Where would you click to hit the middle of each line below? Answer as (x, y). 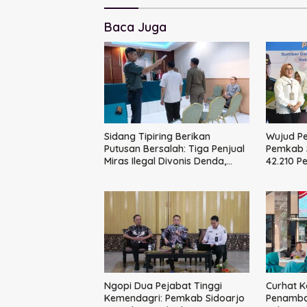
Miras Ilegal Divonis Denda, (165, 161)
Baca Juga (135, 27)
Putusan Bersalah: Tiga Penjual (174, 149)
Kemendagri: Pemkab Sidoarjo (174, 298)
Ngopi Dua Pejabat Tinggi (163, 286)
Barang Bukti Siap (145, 174)
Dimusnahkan (135, 186)
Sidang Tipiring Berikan (157, 137)
